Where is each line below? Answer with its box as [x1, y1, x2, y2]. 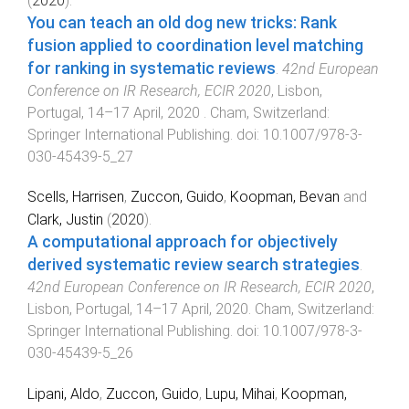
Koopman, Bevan [230, 188, 340, 206]
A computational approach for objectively [27, 233, 338, 252]
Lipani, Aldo [27, 385, 100, 404]
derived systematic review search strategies [27, 256, 360, 275]
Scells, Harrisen [27, 188, 124, 206]
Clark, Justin [27, 211, 103, 229]
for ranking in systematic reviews [27, 58, 276, 78]
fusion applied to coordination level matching [27, 36, 363, 55]
